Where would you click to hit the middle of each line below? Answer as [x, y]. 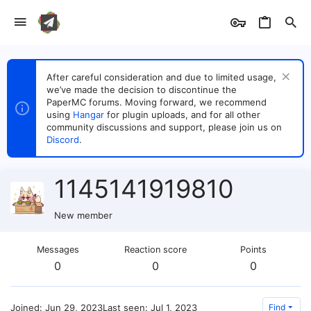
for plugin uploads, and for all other [182, 115]
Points [253, 250]
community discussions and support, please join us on [164, 127]
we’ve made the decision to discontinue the [142, 90]
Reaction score [155, 250]
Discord [63, 140]
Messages [58, 250]
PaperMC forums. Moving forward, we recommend [157, 102]
